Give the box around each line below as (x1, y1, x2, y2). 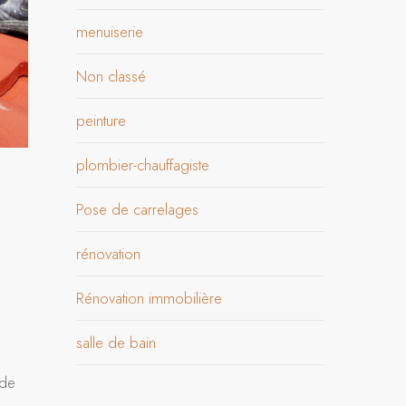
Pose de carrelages (76, 198, 199, 220)
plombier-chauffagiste (76, 154, 210, 176)
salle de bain (76, 332, 157, 353)
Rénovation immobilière (76, 287, 223, 309)
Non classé (76, 65, 147, 87)
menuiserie (76, 21, 144, 43)
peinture (76, 110, 127, 131)
